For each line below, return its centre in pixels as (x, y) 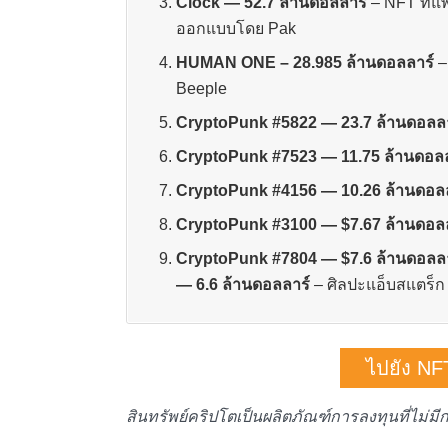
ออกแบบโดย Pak (235, 28)
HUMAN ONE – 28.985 (258, 62)
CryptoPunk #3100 (246, 224)
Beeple (203, 88)
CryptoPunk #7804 (246, 258)
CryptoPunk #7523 (246, 156)
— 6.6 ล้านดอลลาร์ (242, 284)
